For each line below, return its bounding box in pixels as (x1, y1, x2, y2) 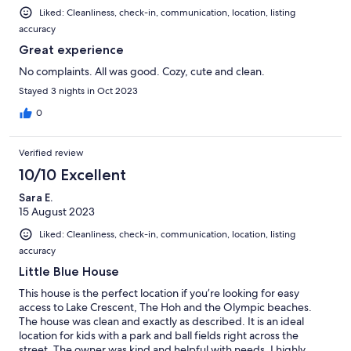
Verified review (19, 147, 84, 160)
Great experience (19, 42, 124, 58)
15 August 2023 (19, 204, 95, 219)
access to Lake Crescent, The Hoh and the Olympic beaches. (19, 300, 312, 315)
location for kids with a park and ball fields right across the (19, 328, 299, 343)
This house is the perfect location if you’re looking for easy (19, 286, 299, 301)
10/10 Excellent (19, 165, 126, 185)
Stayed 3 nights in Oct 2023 (19, 85, 138, 98)
